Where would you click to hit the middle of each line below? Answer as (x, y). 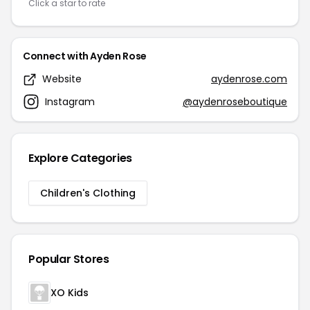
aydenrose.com (249, 79)
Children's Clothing (88, 193)
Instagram (70, 101)
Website (62, 79)
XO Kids (70, 293)
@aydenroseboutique (235, 101)
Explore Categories (80, 158)
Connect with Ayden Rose (85, 56)
